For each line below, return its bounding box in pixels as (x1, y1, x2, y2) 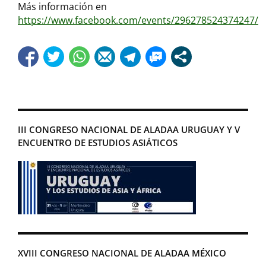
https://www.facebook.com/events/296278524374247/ (18, 13, 258, 27)
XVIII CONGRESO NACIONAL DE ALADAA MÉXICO (18, 246, 226, 259)
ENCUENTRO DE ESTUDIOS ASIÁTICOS (18, 136, 178, 148)
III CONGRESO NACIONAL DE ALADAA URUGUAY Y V (18, 123, 240, 135)
